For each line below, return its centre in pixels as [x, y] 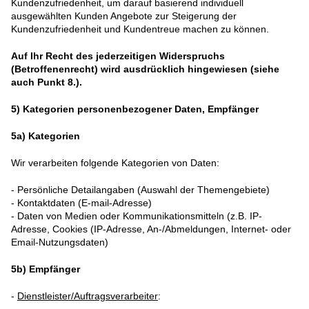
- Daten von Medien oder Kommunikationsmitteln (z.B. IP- [137, 216]
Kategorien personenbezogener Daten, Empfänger [141, 109]
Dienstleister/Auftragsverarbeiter [88, 296]
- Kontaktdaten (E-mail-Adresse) [81, 203]
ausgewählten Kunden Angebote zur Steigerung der [124, 16]
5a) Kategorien [46, 136]
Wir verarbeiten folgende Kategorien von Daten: [115, 163]
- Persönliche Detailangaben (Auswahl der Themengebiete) [140, 190]
